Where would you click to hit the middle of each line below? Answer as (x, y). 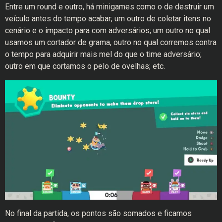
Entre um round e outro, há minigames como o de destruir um (110, 7)
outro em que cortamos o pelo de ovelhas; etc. (85, 66)
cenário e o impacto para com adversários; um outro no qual (108, 31)
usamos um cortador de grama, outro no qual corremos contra (111, 43)
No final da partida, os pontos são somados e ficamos (98, 213)
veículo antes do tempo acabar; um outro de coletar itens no (108, 19)
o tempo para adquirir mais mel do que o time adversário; (103, 55)
